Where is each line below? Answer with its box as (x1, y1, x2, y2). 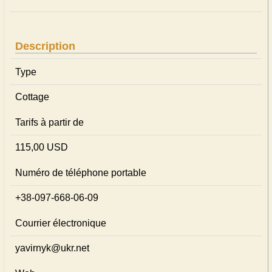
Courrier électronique (15, 218, 106, 228)
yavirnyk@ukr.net (15, 243, 89, 253)
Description (15, 40, 75, 52)
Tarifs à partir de (15, 117, 84, 127)
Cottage (15, 92, 49, 102)
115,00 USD (15, 142, 68, 152)
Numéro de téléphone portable (15, 168, 146, 178)
